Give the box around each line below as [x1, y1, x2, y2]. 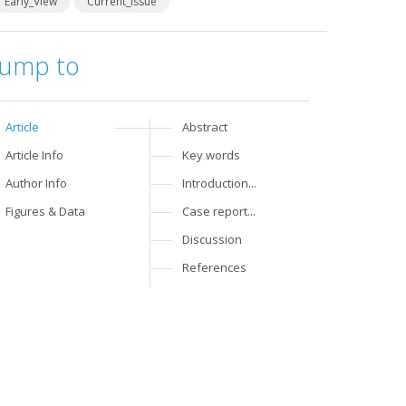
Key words [182, 147, 241, 163]
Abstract [182, 119, 228, 135]
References [182, 259, 247, 275]
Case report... [182, 203, 256, 219]
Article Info [5, 147, 64, 163]
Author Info [5, 175, 68, 191]
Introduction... [182, 175, 257, 191]
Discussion [182, 231, 243, 247]
